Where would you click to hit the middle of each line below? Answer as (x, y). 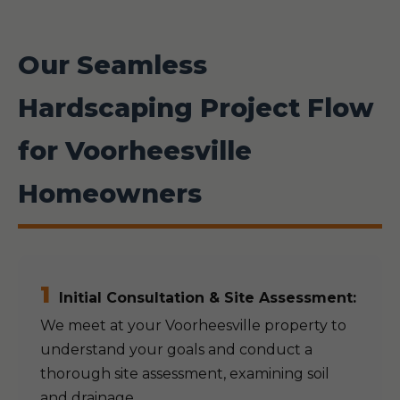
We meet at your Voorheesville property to (193, 325)
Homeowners (110, 193)
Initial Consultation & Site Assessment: (208, 298)
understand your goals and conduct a (176, 350)
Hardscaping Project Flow (196, 108)
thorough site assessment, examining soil (185, 374)
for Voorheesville (135, 150)
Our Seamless (112, 65)
